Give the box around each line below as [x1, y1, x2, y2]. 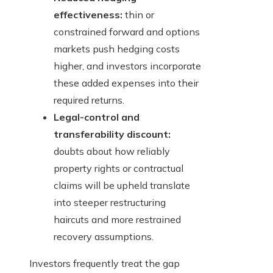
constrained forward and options [54, 26, 200, 38]
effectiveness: [54, 9, 122, 21]
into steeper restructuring [54, 196, 166, 209]
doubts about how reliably [54, 145, 170, 158]
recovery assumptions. [54, 230, 154, 243]
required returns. [54, 94, 124, 107]
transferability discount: [54, 128, 171, 141]
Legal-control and [54, 111, 140, 124]
